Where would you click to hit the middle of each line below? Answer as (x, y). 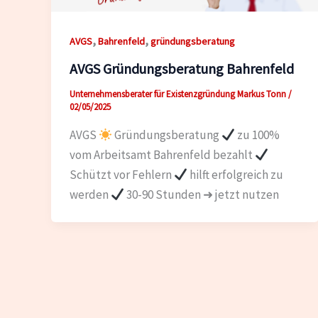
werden (90, 194)
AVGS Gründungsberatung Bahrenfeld (181, 69)
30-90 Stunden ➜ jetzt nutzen (201, 194)
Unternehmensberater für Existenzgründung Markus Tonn (179, 94)
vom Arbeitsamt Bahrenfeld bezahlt (162, 154)
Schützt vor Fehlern (121, 174)
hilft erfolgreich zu (235, 174)
